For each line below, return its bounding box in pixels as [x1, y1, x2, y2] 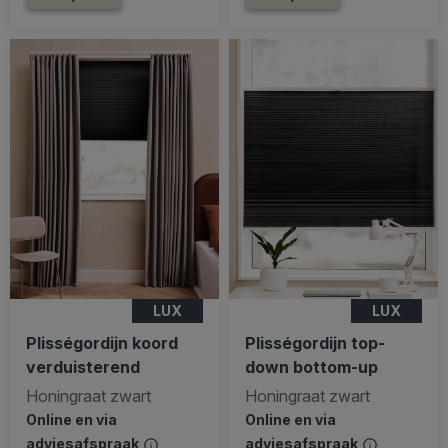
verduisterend [26, 356, 140, 377]
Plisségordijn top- [245, 332, 385, 353]
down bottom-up [245, 356, 378, 377]
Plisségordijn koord [26, 332, 178, 353]
